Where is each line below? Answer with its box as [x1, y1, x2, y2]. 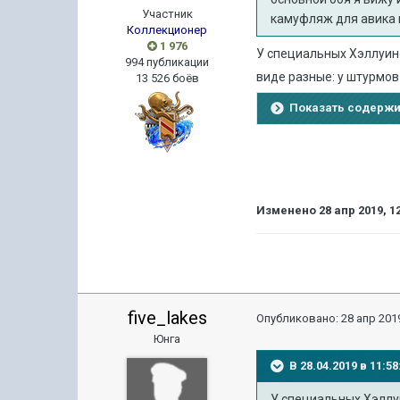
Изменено [256, 203, 320, 217]
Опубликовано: [256, 311, 342, 325]
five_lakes [127, 306, 207, 329]
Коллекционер [127, 22, 208, 37]
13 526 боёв [135, 71, 199, 85]
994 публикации [125, 54, 210, 69]
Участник [141, 6, 193, 21]
